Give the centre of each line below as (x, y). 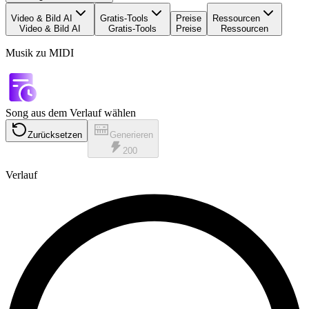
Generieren (131, 135)
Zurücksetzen (55, 135)
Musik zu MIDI (40, 53)
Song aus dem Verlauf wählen (71, 113)
